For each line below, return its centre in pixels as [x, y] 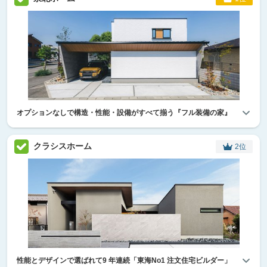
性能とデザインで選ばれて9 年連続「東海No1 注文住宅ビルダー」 [124, 260]
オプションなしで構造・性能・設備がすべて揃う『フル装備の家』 [124, 112]
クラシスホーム [63, 146]
